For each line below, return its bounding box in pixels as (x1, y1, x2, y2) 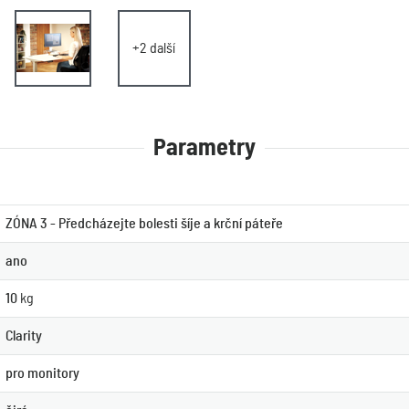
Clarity (5, 329, 42, 343)
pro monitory (5, 366, 79, 381)
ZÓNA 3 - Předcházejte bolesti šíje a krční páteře (5, 216, 283, 231)
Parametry (153, 136, 256, 160)
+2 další (132, 41, 175, 56)
